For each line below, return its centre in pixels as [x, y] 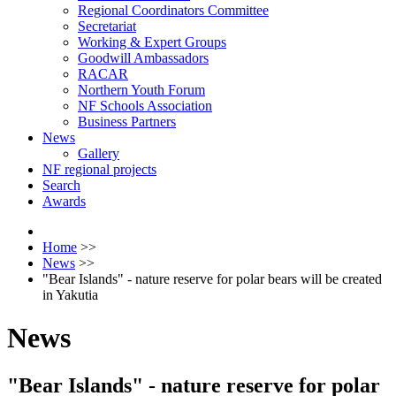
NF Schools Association [145, 106]
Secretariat [107, 26]
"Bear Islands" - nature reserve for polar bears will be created [212, 279]
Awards [64, 201]
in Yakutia [70, 295]
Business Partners [127, 122]
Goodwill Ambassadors [143, 58]
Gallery [99, 153]
